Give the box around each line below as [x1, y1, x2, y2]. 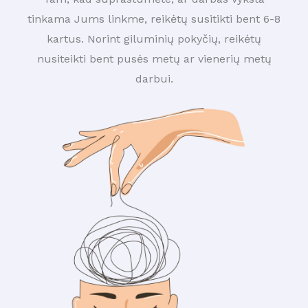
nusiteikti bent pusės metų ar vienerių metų [36, 52, 272, 66]
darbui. [135, 72, 173, 86]
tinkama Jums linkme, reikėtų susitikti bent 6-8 [27, 12, 280, 26]
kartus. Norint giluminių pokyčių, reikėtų [47, 32, 261, 46]
